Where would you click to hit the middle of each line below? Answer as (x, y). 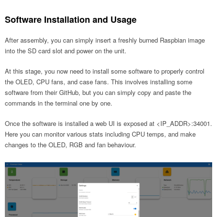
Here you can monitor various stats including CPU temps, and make (100, 134)
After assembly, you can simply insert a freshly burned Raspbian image (105, 40)
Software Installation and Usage (71, 19)
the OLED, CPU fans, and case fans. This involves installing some (99, 81)
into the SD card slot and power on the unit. (66, 50)
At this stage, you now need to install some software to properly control (105, 71)
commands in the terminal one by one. (59, 103)
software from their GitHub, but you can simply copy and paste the (98, 92)
